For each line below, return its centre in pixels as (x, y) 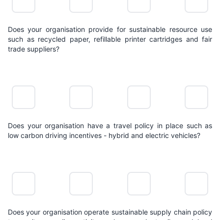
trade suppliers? (34, 49)
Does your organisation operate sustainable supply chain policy (110, 212)
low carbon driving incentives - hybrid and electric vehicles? (104, 136)
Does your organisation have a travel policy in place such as (110, 126)
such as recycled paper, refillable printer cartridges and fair (110, 39)
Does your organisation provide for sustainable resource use (110, 29)
